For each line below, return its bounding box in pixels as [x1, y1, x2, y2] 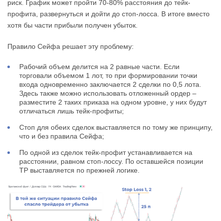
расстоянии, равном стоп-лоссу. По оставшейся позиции [19, 157, 203, 166]
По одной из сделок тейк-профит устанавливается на [19, 148, 192, 157]
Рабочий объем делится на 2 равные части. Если [19, 63, 180, 71]
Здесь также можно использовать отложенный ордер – [19, 89, 196, 98]
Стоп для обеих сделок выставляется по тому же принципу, [19, 123, 213, 132]
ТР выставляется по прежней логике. [19, 166, 140, 175]
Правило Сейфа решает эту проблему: [7, 42, 134, 51]
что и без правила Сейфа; [19, 132, 104, 141]
